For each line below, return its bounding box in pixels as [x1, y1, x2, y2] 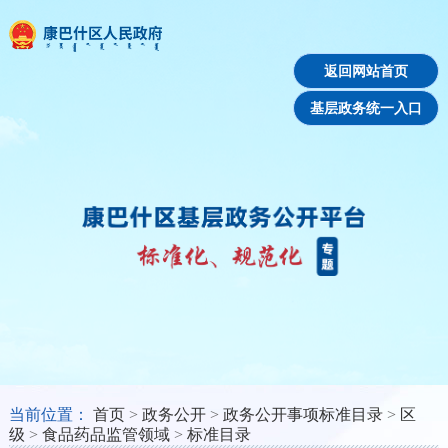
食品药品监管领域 [41, 426, 170, 444]
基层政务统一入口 [310, 100, 423, 116]
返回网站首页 [324, 63, 409, 79]
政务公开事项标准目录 [222, 406, 383, 424]
